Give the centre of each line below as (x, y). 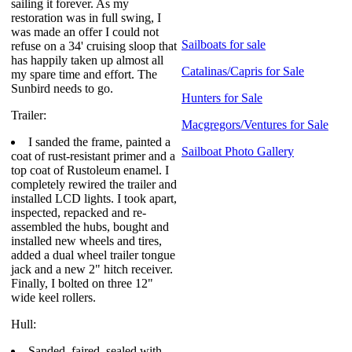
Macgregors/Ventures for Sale (255, 125)
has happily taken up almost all (87, 60)
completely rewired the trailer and (94, 184)
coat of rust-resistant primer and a (93, 156)
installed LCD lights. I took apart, (94, 198)
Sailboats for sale (224, 44)
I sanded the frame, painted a (99, 142)
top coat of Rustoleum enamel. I (90, 170)
